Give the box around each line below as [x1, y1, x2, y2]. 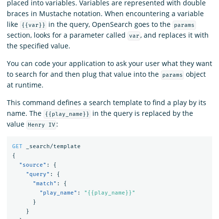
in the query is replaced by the [90, 108, 194, 118]
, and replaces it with [140, 30, 209, 40]
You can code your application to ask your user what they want [7, 58, 212, 68]
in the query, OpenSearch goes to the [46, 19, 173, 29]
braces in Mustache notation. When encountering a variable [7, 8, 204, 18]
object [184, 69, 206, 79]
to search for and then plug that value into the [7, 69, 161, 79]
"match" [32, 180, 57, 187]
